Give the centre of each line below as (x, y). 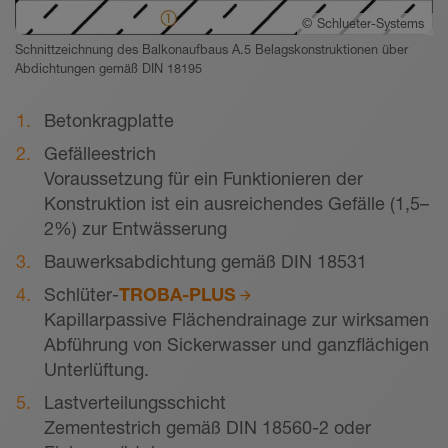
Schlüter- (81, 294)
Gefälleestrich (100, 153)
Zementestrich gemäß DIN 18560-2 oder (207, 427)
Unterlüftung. (96, 369)
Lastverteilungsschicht (135, 402)
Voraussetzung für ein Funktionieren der (203, 178)
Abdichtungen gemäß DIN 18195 (108, 69)
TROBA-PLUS (177, 294)
